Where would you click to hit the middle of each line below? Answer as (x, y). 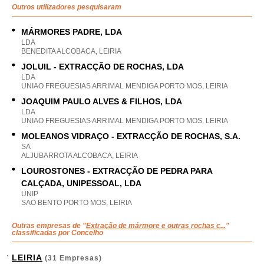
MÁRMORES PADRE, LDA (72, 32)
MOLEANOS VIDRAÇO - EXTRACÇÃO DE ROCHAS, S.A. (131, 136)
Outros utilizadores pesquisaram (67, 7)
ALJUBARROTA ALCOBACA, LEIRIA (80, 156)
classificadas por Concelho (57, 233)
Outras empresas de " (49, 226)
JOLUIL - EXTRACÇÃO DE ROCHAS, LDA (103, 67)
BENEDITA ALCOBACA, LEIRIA (71, 51)
